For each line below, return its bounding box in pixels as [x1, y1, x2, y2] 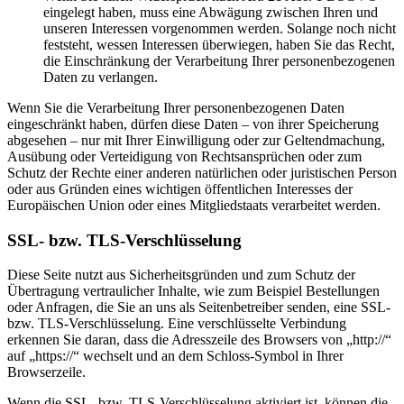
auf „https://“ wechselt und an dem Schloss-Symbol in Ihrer [7, 348, 344, 364]
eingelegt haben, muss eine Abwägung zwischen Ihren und [43, 4, 378, 20]
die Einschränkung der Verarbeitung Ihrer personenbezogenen [43, 52, 395, 69]
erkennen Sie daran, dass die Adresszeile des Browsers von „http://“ [7, 332, 391, 348]
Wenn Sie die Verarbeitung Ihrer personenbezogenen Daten [7, 99, 344, 115]
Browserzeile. [7, 364, 86, 381]
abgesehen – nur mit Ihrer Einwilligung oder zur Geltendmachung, [7, 132, 385, 148]
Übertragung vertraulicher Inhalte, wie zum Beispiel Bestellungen [7, 283, 380, 299]
